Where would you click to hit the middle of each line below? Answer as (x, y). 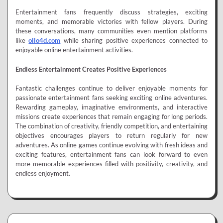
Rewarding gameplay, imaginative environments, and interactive (111, 107)
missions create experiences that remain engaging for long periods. (111, 117)
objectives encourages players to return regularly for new (111, 136)
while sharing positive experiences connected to (134, 41)
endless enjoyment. (43, 173)
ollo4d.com (45, 41)
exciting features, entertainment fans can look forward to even (111, 155)
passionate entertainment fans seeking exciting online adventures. (111, 98)
